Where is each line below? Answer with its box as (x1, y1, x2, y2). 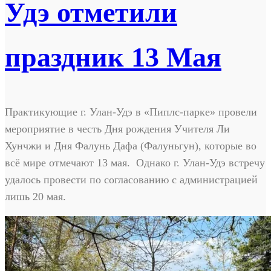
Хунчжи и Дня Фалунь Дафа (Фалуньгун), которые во (5, 139, 256, 152)
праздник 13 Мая (5, 42, 221, 73)
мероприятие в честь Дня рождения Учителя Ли (5, 122, 230, 135)
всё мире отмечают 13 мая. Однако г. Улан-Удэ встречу (5, 156, 265, 169)
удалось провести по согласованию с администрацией (5, 173, 258, 186)
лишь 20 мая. (5, 190, 66, 203)
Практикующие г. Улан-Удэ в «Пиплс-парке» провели (5, 105, 257, 118)
